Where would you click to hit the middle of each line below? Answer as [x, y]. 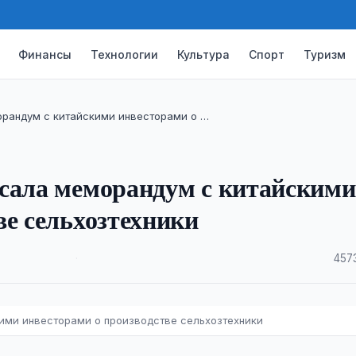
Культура [204, 54]
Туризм [325, 54]
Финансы [45, 54]
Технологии [125, 54]
